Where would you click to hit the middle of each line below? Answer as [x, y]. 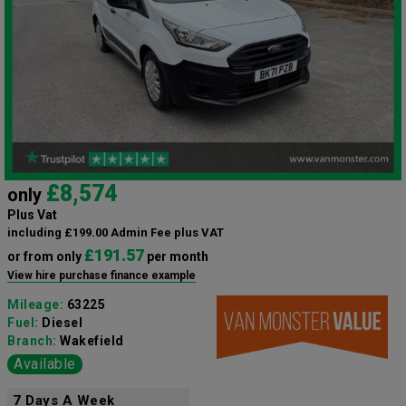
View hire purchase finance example [101, 275]
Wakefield [92, 340]
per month [176, 256]
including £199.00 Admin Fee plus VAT [116, 232]
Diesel [62, 322]
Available [45, 363]
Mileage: [37, 304]
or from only [46, 256]
